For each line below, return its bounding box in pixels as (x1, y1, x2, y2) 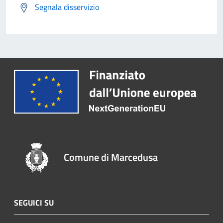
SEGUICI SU (14, 196, 54, 209)
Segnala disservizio (35, 1, 99, 13)
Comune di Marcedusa (64, 149, 158, 165)
